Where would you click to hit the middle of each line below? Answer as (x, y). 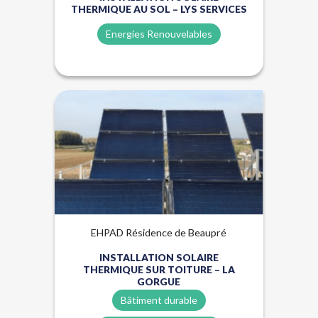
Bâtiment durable (159, 300)
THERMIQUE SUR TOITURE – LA (159, 269)
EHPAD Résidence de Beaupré (159, 232)
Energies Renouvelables (159, 34)
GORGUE (159, 281)
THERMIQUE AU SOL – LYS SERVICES (159, 9)
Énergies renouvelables (194, 110)
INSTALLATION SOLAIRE (159, 257)
